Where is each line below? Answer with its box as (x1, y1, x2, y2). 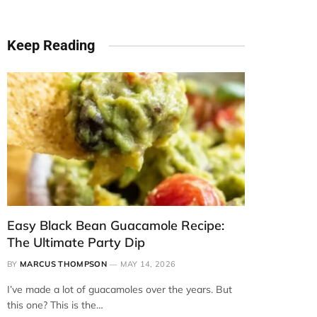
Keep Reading (7, 37, 95, 54)
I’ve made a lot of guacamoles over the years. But (7, 283, 232, 296)
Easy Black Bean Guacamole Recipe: (7, 217, 224, 234)
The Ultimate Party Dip (7, 234, 145, 250)
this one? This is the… (7, 299, 103, 311)
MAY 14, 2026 (120, 259, 176, 269)
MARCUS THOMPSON (20, 259, 107, 269)
